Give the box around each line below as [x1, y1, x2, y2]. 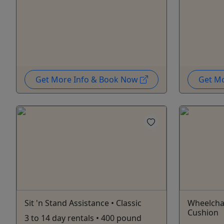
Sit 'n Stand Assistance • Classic [24, 197, 141, 209]
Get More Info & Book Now [35, 74, 140, 85]
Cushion [187, 207, 218, 218]
